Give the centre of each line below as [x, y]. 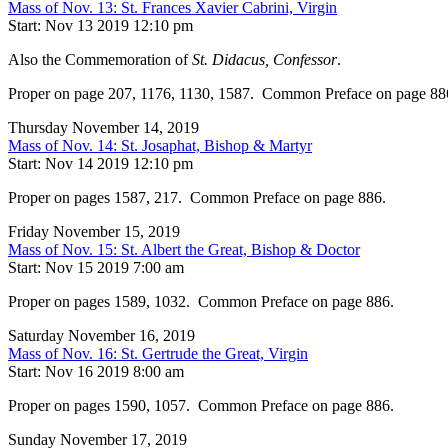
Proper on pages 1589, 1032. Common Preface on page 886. [203, 302]
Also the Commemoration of [100, 60]
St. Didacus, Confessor [264, 60]
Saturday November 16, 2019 [101, 336]
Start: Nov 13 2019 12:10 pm [100, 26]
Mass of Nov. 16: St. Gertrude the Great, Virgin [158, 354]
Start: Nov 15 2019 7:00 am [96, 268]
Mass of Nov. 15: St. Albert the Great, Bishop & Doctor [184, 250]
